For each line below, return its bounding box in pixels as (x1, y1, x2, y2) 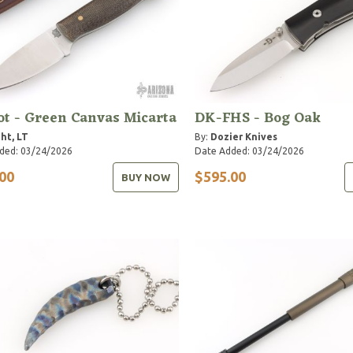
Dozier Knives (210, 131, 277, 142)
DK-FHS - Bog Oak (194, 105, 321, 131)
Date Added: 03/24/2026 (194, 145, 304, 156)
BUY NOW (121, 171, 170, 183)
